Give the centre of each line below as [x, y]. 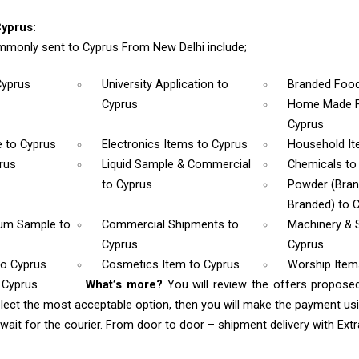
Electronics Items [150, 144]
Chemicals [316, 164]
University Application [160, 84]
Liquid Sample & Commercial [177, 164]
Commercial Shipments [165, 224]
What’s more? [127, 284]
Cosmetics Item [146, 264]
